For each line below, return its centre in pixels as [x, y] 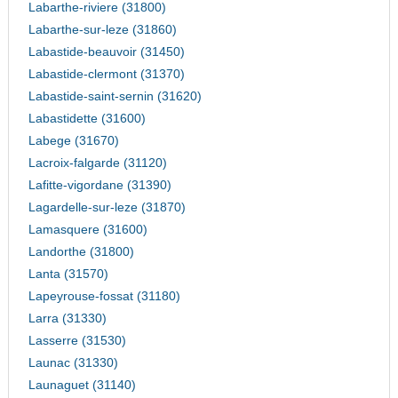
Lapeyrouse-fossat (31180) [104, 297]
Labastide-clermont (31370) [106, 75]
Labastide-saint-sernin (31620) [115, 97]
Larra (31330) [67, 319]
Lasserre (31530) [77, 341]
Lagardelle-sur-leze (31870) [107, 208]
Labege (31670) [73, 141]
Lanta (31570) [68, 275]
